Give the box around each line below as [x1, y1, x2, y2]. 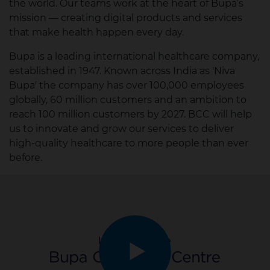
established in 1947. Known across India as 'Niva [9, 65, 235, 77]
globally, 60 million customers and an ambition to [9, 94, 246, 106]
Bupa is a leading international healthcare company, [9, 51, 259, 63]
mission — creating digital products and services [9, 12, 242, 24]
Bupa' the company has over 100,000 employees [9, 80, 244, 92]
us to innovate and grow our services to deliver [9, 123, 234, 135]
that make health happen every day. [9, 27, 184, 39]
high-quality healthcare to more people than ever [9, 137, 248, 149]
